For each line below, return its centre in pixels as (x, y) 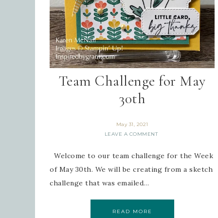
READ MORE (132, 212)
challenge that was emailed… (100, 183)
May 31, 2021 (132, 125)
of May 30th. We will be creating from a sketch (131, 170)
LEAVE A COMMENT (131, 134)
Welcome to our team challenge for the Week (131, 156)
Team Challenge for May (132, 81)
